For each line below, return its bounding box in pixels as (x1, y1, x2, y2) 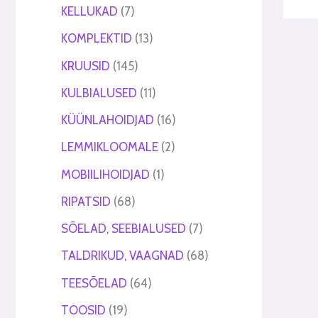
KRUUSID (61, 58, 110, 73)
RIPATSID (61, 194, 111, 209)
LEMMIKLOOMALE (61, 140, 158, 155)
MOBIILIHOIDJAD (61, 167, 150, 182)
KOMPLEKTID (61, 31, 132, 46)
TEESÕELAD (61, 275, 127, 290)
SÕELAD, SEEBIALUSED (61, 221, 186, 236)
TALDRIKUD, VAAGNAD (61, 248, 184, 263)
